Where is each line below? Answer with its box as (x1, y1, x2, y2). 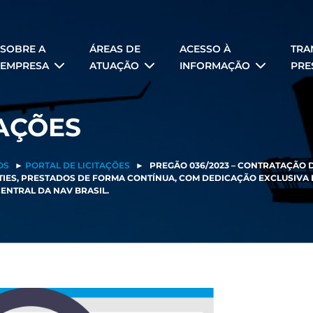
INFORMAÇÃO (180, 59, 250, 72)
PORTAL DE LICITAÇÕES (25, 160, 130, 170)
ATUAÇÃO (89, 59, 139, 72)
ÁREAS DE (89, 42, 140, 55)
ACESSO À (180, 42, 231, 55)
